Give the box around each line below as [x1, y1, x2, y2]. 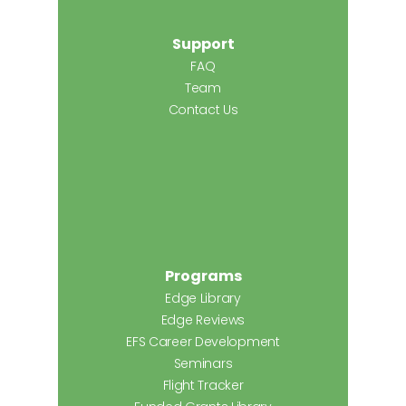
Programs [164, 266, 242, 287]
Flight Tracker [162, 376, 244, 395]
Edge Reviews [160, 311, 246, 330]
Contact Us [168, 101, 238, 120]
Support [171, 34, 235, 55]
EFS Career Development [126, 333, 280, 352]
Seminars [173, 354, 233, 373]
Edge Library [165, 289, 241, 308]
